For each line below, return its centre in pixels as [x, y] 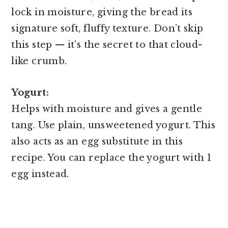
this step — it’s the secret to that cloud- [107, 45]
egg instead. [42, 174]
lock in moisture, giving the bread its [102, 12]
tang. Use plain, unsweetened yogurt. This [113, 125]
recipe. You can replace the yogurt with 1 [111, 158]
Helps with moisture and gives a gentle [107, 109]
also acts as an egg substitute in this [97, 141]
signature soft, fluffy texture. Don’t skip [107, 28]
